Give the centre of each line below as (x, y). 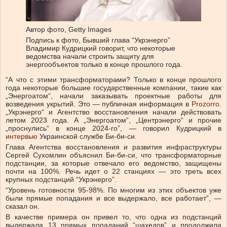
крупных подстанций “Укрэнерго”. (61, 180)
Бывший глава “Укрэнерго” (126, 40)
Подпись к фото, (54, 40)
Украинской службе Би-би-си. (87, 137)
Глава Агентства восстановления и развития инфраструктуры (113, 147)
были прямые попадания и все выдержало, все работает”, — (113, 198)
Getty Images (90, 29)
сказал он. (23, 206)
